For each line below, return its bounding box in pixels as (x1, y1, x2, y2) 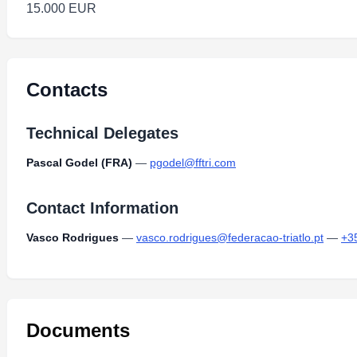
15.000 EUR (26, 2, 96, 15)
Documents (26, 320, 130, 341)
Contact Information (26, 199, 178, 217)
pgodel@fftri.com (150, 156, 236, 169)
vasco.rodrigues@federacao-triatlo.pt (136, 231, 324, 244)
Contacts (26, 79, 108, 100)
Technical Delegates (26, 124, 178, 142)
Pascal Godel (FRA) (26, 156, 132, 169)
